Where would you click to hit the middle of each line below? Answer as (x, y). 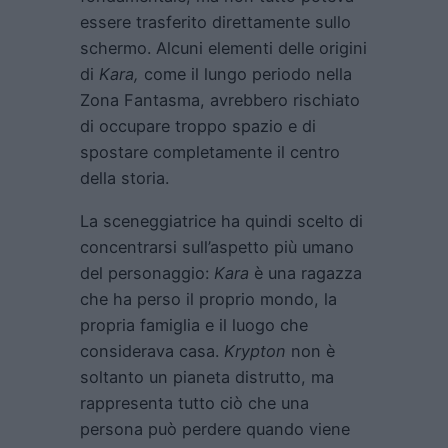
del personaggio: (147, 272)
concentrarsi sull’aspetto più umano (217, 246)
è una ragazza (305, 272)
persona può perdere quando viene (215, 428)
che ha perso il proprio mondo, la (208, 298)
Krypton (255, 350)
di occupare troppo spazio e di (198, 126)
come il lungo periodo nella (245, 74)
